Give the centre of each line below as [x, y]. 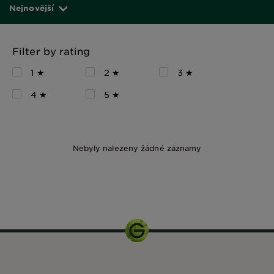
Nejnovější [31, 8]
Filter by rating [51, 51]
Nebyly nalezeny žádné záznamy [137, 148]
